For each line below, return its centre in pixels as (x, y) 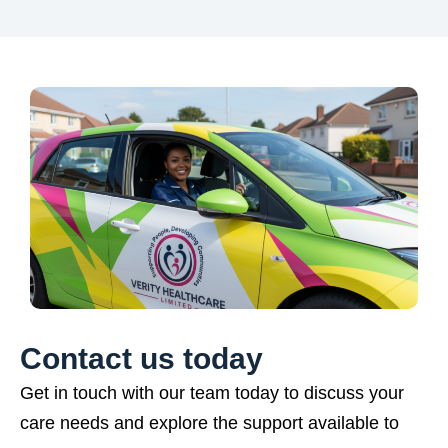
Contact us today (141, 358)
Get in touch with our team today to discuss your (212, 393)
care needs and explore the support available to (209, 423)
